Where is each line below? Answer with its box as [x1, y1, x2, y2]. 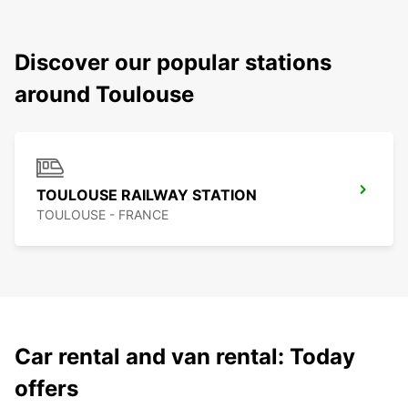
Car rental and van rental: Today [15, 343, 355, 371]
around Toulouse [15, 81, 194, 108]
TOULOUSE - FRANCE [36, 207, 168, 223]
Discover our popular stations [15, 49, 331, 76]
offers [15, 375, 78, 403]
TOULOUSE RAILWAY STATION [36, 186, 257, 205]
